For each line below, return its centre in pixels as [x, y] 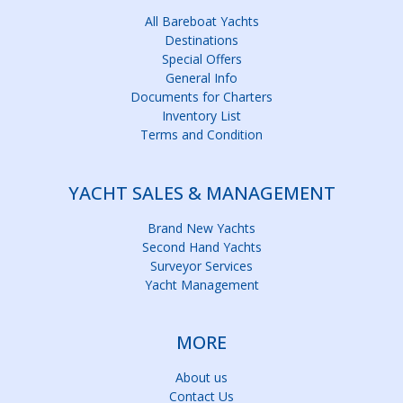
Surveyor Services [201, 265]
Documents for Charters [201, 97]
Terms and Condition [201, 135]
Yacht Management [201, 284]
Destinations [201, 40]
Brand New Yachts [201, 228]
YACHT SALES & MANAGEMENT [201, 193]
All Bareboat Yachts [201, 22]
